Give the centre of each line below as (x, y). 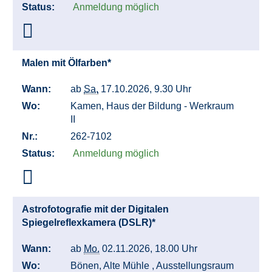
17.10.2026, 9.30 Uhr (147, 89)
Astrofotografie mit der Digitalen (95, 209)
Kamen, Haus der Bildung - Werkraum (152, 106)
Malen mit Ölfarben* (68, 63)
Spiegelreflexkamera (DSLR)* (90, 223)
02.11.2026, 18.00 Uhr (151, 249)
